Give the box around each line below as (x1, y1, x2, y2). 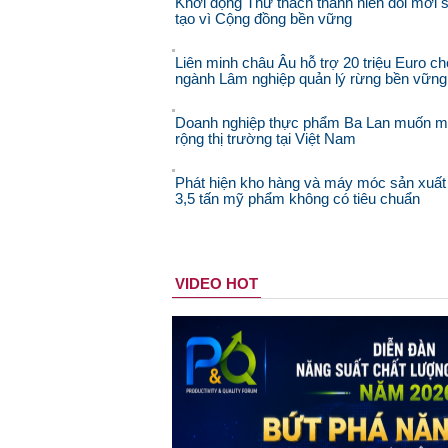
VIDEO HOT (175, 275, 258, 293)
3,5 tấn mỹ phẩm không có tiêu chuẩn (175, 190, 420, 208)
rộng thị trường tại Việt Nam (175, 130, 356, 148)
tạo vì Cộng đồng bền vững (175, 10, 352, 28)
